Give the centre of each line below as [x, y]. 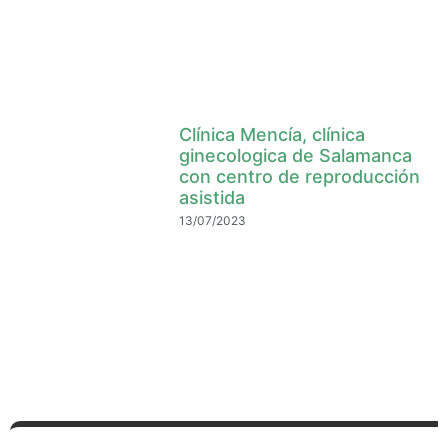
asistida [212, 197]
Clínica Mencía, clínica [272, 134]
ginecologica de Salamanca [296, 155]
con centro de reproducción [300, 176]
